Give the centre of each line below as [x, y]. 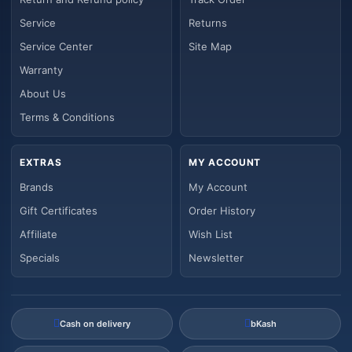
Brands [37, 187]
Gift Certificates [59, 211]
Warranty [41, 70]
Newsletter [216, 258]
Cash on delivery [95, 324]
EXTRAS [41, 163]
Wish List [211, 235]
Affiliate [38, 235]
